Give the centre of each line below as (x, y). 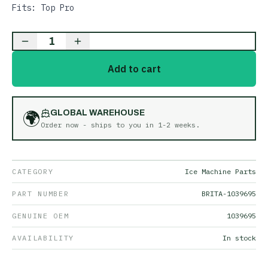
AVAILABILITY (43, 238)
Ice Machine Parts (220, 171)
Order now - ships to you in (99, 125)
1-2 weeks (177, 125)
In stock (239, 238)
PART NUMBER (41, 194)
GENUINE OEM (41, 216)
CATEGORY (33, 171)
